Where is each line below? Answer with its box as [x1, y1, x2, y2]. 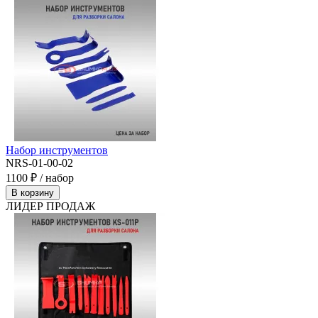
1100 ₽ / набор [6, 171, 74, 184]
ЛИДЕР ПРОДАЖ [6, 199, 95, 212]
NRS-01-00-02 [6, 156, 73, 169]
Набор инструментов [6, 143, 108, 156]
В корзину [11, 187, 54, 198]
